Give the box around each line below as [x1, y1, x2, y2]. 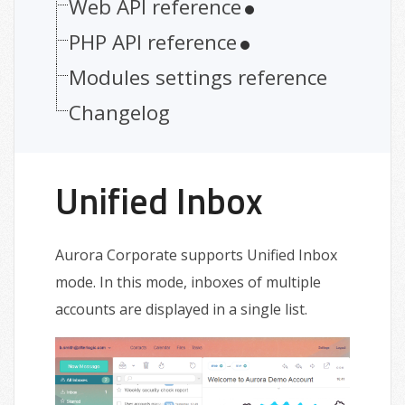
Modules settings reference [69, 63, 327, 91]
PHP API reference [69, 28, 237, 56]
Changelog [69, 99, 170, 127]
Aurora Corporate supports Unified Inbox [55, 245, 337, 265]
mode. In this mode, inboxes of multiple [55, 272, 321, 292]
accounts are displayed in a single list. [55, 299, 307, 319]
